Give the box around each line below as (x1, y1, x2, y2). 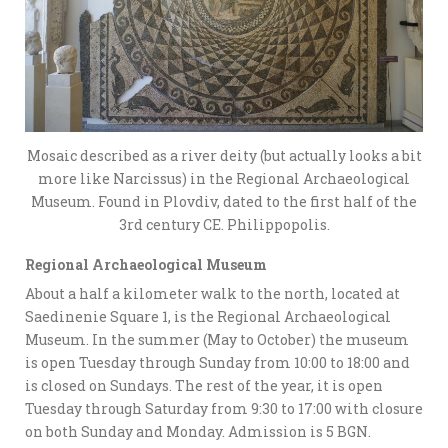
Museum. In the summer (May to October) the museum (25, 329, 409, 349)
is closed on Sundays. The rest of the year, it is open (25, 375, 383, 395)
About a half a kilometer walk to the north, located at (25, 283, 400, 303)
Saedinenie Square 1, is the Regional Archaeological (25, 306, 391, 326)
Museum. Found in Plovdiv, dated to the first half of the (31, 191, 417, 211)
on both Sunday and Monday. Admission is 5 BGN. (25, 421, 371, 441)
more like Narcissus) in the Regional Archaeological (38, 168, 410, 188)
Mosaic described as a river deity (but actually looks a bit (26, 145, 422, 165)
